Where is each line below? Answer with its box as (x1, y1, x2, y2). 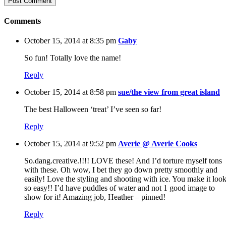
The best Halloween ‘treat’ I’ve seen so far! (24, 105, 161, 114)
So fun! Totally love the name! (24, 53, 121, 63)
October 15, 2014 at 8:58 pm (24, 88, 118, 97)
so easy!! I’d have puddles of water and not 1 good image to (24, 184, 215, 193)
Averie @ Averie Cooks (118, 139, 197, 148)
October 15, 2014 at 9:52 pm (24, 139, 118, 148)
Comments (4, 16, 41, 25)
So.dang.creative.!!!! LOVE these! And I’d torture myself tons (24, 156, 222, 165)
